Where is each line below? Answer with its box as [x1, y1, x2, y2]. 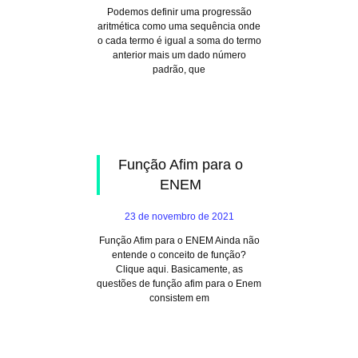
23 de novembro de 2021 [124, 211, 234, 222]
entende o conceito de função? [112, 249, 246, 261]
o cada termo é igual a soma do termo [97, 35, 261, 46]
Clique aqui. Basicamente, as [115, 264, 243, 275]
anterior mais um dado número [112, 50, 246, 61]
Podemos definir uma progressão [106, 6, 252, 18]
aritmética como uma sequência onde [97, 21, 261, 32]
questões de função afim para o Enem [97, 278, 261, 289]
